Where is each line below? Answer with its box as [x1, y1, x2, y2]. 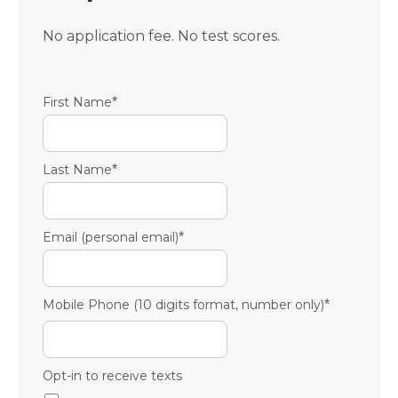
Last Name [43, 162, 112, 178]
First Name [43, 94, 112, 110]
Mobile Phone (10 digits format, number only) [43, 297, 324, 313]
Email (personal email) [43, 229, 179, 245]
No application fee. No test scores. [43, 28, 280, 44]
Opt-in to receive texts [43, 368, 182, 384]
